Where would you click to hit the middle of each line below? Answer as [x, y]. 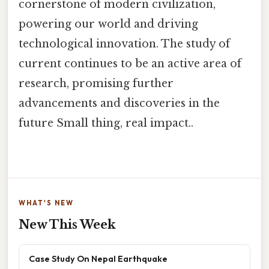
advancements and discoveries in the [119, 103]
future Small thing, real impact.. [106, 123]
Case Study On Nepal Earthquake [98, 259]
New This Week [67, 225]
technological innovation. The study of [124, 44]
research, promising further [96, 83]
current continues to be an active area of [130, 63]
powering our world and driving [108, 24]
